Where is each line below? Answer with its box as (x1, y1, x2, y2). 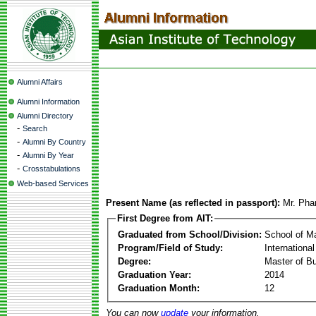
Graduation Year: (118, 269, 191, 280)
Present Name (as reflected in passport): (106, 197, 280, 208)
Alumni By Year (23, 151, 74, 159)
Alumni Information (17, 97, 80, 106)
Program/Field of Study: (118, 242, 223, 253)
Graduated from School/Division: (118, 229, 262, 240)
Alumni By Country (23, 138, 86, 146)
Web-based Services (17, 179, 89, 188)
